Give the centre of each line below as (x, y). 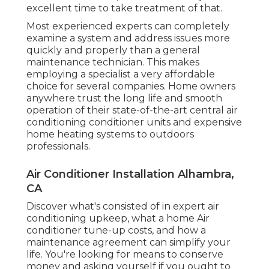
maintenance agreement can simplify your (128, 242)
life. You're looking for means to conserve (125, 254)
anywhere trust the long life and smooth (124, 98)
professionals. (58, 146)
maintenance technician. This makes (113, 62)
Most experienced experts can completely (128, 26)
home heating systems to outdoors (110, 134)
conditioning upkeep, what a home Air (118, 218)
